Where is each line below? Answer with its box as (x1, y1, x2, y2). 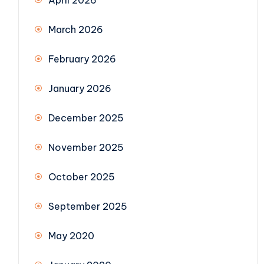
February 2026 (48, 53, 116, 65)
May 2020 (48, 230, 94, 242)
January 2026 (48, 82, 111, 95)
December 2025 (48, 112, 124, 124)
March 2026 (48, 24, 103, 36)
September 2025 (48, 200, 127, 213)
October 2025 (48, 171, 115, 183)
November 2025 (48, 141, 124, 154)
